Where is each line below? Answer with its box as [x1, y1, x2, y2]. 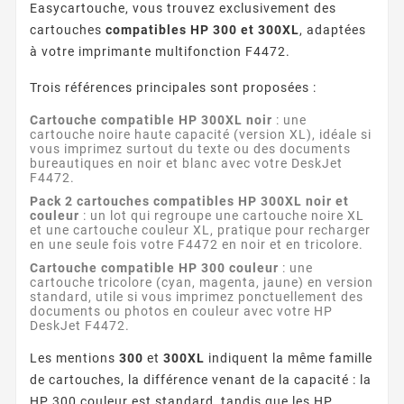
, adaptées [299, 22, 366, 37]
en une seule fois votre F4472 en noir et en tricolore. [30, 236, 363, 252]
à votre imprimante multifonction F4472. [30, 43, 290, 59]
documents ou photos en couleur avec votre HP [30, 303, 333, 318]
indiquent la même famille [205, 350, 372, 365]
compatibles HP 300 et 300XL [106, 22, 299, 37]
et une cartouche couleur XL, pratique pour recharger [30, 222, 371, 237]
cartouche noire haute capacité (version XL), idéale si [30, 126, 372, 142]
